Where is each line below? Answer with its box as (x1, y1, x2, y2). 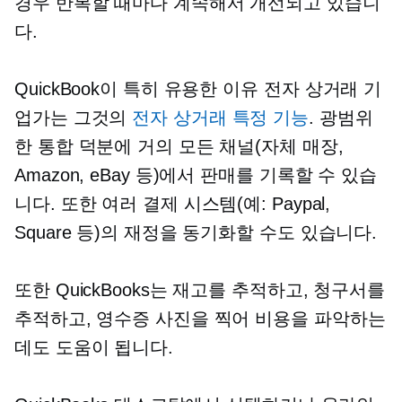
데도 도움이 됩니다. (14, 337, 173, 358)
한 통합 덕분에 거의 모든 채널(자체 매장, (14, 136, 344, 157)
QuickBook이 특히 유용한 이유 (14, 79, 264, 100)
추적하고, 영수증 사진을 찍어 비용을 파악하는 (14, 309, 386, 329)
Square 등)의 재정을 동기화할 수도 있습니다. (14, 223, 378, 243)
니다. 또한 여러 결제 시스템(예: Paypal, (14, 194, 331, 214)
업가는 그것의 (14, 108, 133, 128)
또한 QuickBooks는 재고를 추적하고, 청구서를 (14, 280, 386, 301)
